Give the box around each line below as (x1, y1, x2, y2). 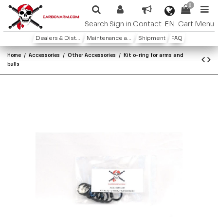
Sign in (109, 20, 131, 28)
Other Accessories (68, 53, 116, 58)
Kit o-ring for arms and (124, 53, 184, 58)
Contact (132, 20, 162, 28)
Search (84, 20, 108, 28)
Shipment (138, 36, 165, 42)
